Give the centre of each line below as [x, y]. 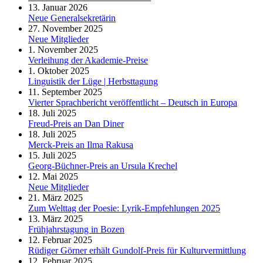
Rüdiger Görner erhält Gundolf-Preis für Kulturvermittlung [137, 250]
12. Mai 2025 [53, 176]
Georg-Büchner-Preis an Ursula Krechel [103, 166]
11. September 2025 [65, 92]
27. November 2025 [65, 28]
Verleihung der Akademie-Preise [88, 60]
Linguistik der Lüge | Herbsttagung [93, 81]
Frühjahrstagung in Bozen [76, 229]
